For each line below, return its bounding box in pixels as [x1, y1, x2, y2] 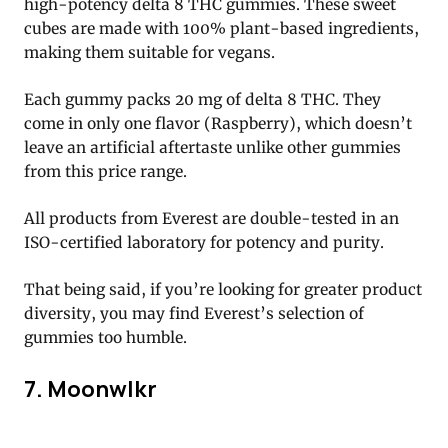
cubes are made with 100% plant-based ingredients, [24, 18, 419, 38]
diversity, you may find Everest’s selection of [24, 303, 364, 323]
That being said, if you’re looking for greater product [24, 279, 422, 299]
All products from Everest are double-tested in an [24, 208, 399, 228]
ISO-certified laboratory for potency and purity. [24, 232, 384, 252]
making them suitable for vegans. [24, 42, 275, 62]
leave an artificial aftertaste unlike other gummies [24, 137, 401, 157]
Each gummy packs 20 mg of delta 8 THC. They [24, 89, 381, 109]
